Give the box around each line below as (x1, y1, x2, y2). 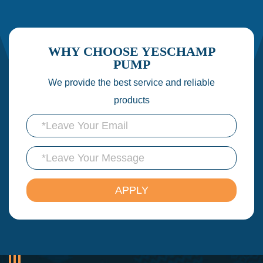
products (113, 95, 150, 106)
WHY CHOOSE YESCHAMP (48, 44, 215, 59)
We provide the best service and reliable (48, 77, 215, 88)
